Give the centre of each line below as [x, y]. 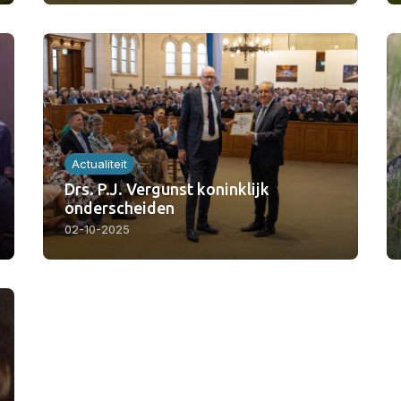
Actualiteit [99, 164]
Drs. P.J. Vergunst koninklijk [167, 189]
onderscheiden [119, 208]
